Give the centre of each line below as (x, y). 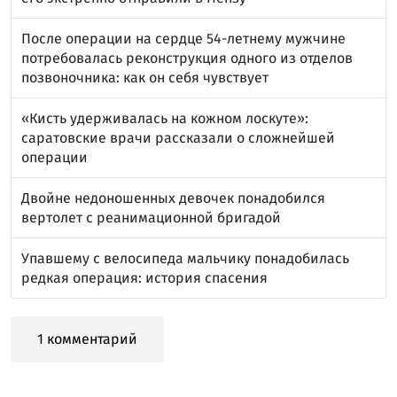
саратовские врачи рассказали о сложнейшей (178, 137)
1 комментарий (87, 339)
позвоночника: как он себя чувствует (145, 77)
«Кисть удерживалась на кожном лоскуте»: (165, 118)
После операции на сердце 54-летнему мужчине (183, 38)
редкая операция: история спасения (144, 277)
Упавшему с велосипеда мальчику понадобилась (185, 258)
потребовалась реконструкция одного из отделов (187, 58)
